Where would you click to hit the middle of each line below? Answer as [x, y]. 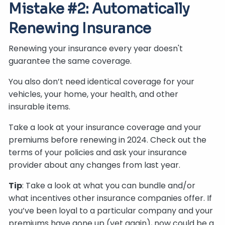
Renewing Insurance [80, 28]
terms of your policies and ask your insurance [98, 152]
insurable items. [40, 106]
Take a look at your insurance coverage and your [105, 127]
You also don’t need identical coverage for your [102, 81]
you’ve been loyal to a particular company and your [111, 210]
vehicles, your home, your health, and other [94, 94]
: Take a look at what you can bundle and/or [109, 185]
